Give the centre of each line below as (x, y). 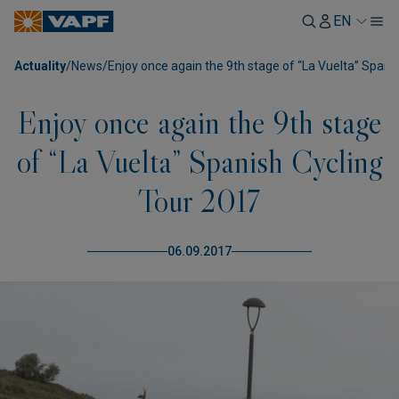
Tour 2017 (199, 201)
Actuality (40, 66)
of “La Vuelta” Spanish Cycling (199, 162)
